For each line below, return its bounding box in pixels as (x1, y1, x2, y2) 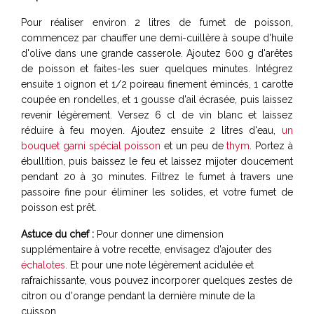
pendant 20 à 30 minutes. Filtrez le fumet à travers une (21, 170, 293, 182)
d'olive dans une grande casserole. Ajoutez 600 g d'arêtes (21, 47, 293, 59)
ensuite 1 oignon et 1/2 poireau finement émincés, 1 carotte (21, 78, 293, 90)
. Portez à (250, 139, 294, 151)
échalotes (21, 259, 65, 271)
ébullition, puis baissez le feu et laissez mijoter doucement (21, 155, 293, 167)
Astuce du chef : (21, 228, 94, 240)
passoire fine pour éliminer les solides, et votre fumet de (21, 186, 293, 198)
